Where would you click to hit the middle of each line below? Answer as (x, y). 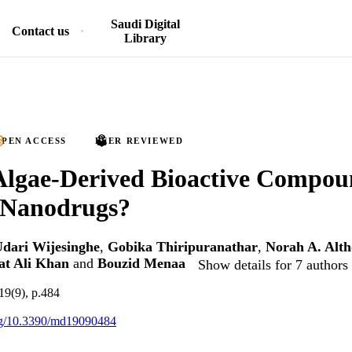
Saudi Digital (145, 24)
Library (145, 38)
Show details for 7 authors (273, 264)
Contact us (40, 31)
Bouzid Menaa (141, 264)
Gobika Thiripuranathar (183, 247)
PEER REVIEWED (139, 141)
